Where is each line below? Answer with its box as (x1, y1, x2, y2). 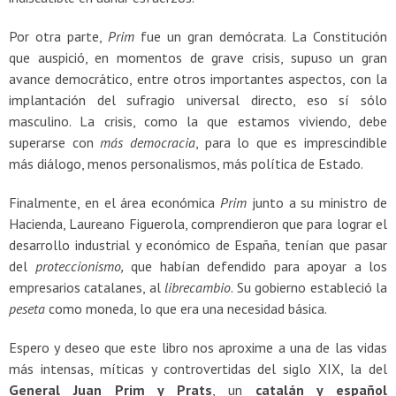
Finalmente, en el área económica (9, 193, 220, 211)
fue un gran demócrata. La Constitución (134, 27, 387, 45)
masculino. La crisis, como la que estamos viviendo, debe (9, 111, 387, 130)
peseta (9, 299, 45, 317)
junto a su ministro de (247, 193, 387, 211)
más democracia (100, 133, 195, 151)
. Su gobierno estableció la (231, 278, 388, 296)
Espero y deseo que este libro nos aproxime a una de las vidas (9, 338, 387, 356)
